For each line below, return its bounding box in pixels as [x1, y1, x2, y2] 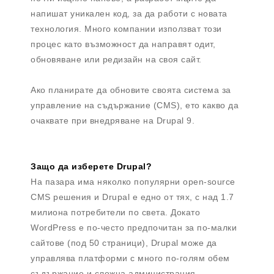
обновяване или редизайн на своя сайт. [31, 54, 204, 65]
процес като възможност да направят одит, [31, 39, 215, 50]
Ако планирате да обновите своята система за [31, 85, 231, 95]
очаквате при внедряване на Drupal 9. [31, 116, 198, 126]
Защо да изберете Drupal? [31, 161, 152, 172]
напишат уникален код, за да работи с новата [31, 9, 228, 19]
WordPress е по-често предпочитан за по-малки [31, 223, 237, 233]
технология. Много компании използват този [31, 24, 222, 34]
